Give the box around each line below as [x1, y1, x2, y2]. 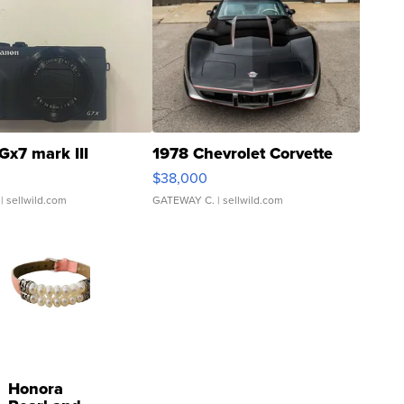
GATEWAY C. [152, 191, 215, 208]
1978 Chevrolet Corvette [152, 141, 333, 165]
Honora [8, 377, 63, 401]
